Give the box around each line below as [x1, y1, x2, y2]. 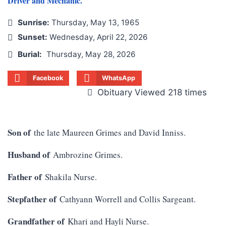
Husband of [8, 148, 50, 161]
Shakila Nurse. [42, 171, 97, 183]
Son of [8, 126, 31, 139]
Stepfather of [8, 193, 56, 206]
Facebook [32, 74, 63, 82]
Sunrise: [18, 18, 49, 28]
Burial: [18, 49, 42, 60]
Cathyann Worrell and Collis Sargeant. [56, 193, 196, 205]
